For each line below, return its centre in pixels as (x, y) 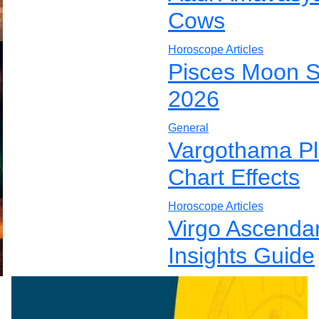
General (188, 127)
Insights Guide (241, 255)
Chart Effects (234, 177)
